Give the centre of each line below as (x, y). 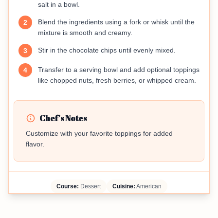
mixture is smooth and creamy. (85, 33)
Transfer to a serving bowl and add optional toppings (119, 70)
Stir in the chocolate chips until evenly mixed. (107, 50)
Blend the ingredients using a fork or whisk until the (116, 22)
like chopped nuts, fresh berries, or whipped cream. (117, 81)
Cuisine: (124, 187)
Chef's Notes (63, 118)
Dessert (90, 187)
